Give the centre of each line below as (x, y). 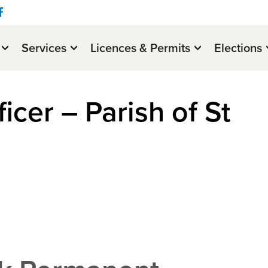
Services (44, 48)
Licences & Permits (140, 48)
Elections (238, 48)
